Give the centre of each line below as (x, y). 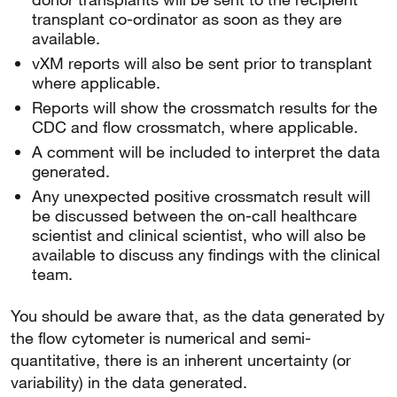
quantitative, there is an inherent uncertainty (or (181, 360)
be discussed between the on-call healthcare (195, 215)
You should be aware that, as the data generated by (198, 315)
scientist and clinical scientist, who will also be (199, 235)
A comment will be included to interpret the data (206, 152)
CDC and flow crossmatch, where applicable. (195, 127)
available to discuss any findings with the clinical (206, 254)
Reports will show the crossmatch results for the (205, 107)
